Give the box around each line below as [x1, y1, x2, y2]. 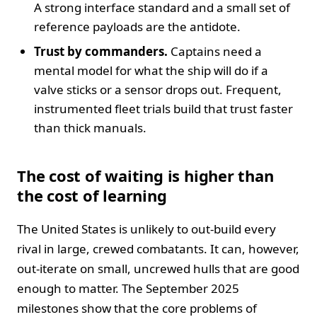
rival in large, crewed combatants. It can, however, [17, 240, 299, 257]
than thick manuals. [34, 119, 146, 136]
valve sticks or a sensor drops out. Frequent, [34, 81, 282, 98]
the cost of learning [17, 184, 167, 206]
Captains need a [168, 42, 262, 59]
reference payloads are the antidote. [34, 18, 241, 35]
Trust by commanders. [34, 42, 168, 59]
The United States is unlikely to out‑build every [17, 220, 276, 237]
